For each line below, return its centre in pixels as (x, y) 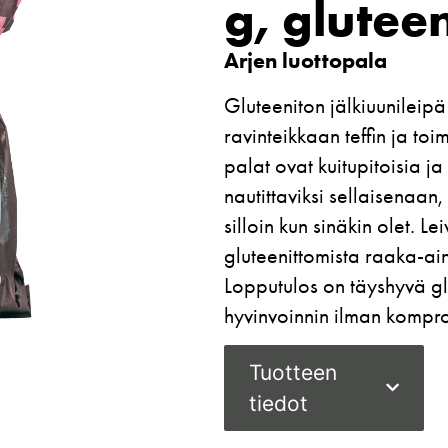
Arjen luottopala (305, 61)
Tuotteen (293, 372)
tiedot (278, 403)
